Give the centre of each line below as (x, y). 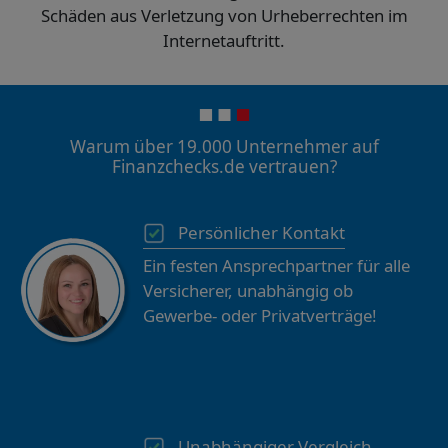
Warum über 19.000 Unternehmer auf (224, 147)
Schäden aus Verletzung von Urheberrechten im (224, 16)
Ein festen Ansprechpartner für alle (276, 266)
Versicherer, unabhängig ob (247, 291)
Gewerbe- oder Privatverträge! (259, 316)
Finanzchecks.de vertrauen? (224, 167)
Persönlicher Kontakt (261, 233)
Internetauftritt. (224, 41)
